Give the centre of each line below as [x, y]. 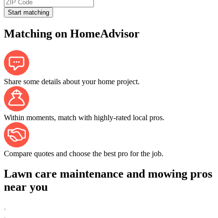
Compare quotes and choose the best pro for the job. [84, 153]
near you [26, 187]
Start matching [28, 12]
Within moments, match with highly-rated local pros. [84, 117]
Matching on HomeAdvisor [72, 33]
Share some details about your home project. [72, 81]
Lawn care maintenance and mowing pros [108, 174]
